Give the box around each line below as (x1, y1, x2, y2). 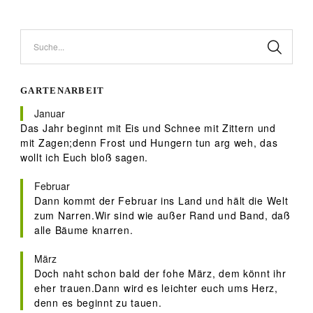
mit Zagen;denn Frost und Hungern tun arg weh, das (20, 136, 278, 150)
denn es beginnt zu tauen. (34, 296, 162, 310)
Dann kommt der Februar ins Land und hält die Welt (34, 194, 289, 208)
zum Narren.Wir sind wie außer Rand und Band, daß (34, 208, 291, 223)
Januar (34, 106, 65, 121)
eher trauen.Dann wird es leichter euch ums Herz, (34, 281, 278, 296)
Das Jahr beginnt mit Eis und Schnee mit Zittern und (20, 121, 276, 136)
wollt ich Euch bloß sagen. (20, 150, 149, 165)
